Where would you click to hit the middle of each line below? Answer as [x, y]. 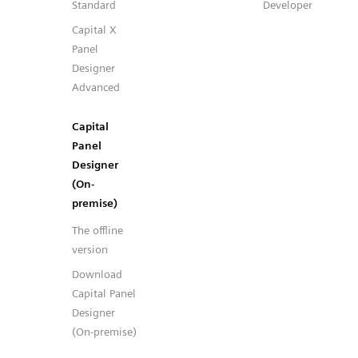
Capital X [94, 30]
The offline [97, 230]
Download [97, 274]
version [90, 249]
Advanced [96, 87]
